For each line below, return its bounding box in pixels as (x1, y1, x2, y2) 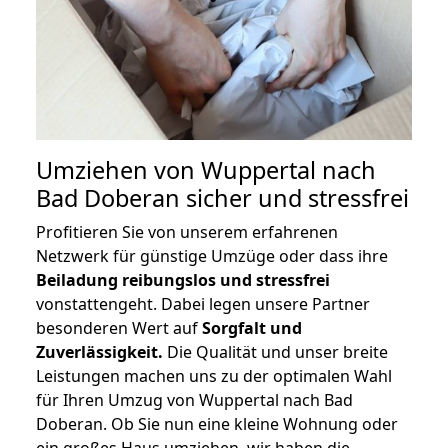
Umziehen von (36, 154, 201, 187)
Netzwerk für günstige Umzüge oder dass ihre (36, 245, 388, 268)
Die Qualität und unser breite (163, 341, 388, 364)
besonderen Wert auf (36, 317, 202, 340)
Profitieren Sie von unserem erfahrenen (36, 221, 338, 244)
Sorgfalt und (202, 317, 302, 340)
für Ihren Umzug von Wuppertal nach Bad (36, 389, 353, 412)
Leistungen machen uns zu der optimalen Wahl (36, 365, 392, 388)
